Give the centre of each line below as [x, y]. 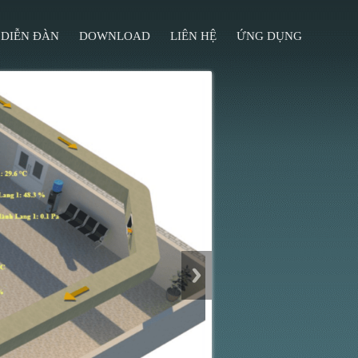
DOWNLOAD [115, 36]
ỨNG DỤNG [269, 36]
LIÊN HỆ [193, 36]
